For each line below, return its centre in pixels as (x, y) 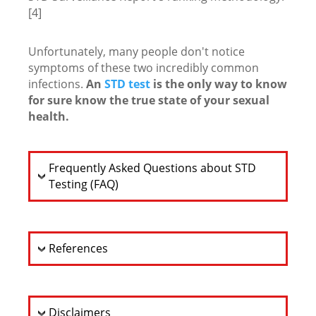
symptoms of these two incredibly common (144, 68)
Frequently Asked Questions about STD (152, 168)
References (78, 248)
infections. (57, 84)
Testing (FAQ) (84, 184)
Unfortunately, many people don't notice (136, 51)
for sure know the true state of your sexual (149, 100)
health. (49, 116)
